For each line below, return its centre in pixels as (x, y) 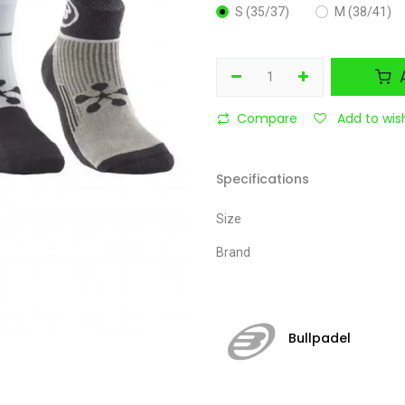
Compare (267, 118)
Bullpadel (320, 338)
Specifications (263, 179)
